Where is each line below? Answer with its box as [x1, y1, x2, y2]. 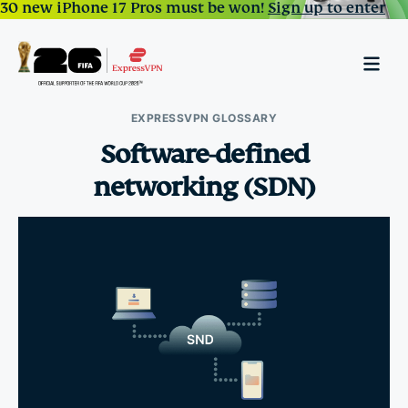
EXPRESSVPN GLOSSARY [130, 111, 278, 125]
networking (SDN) [92, 171, 316, 203]
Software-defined [99, 138, 309, 170]
